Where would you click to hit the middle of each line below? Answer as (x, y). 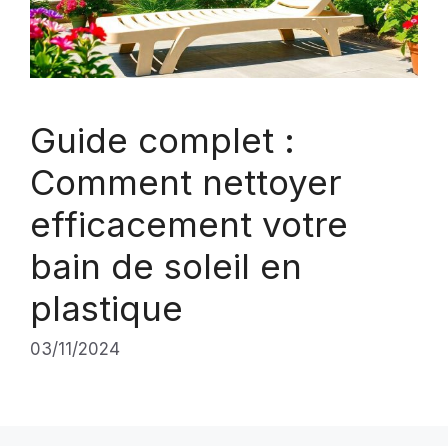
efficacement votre (189, 223)
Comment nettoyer (186, 181)
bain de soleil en (166, 265)
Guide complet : (162, 139)
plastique (106, 307)
